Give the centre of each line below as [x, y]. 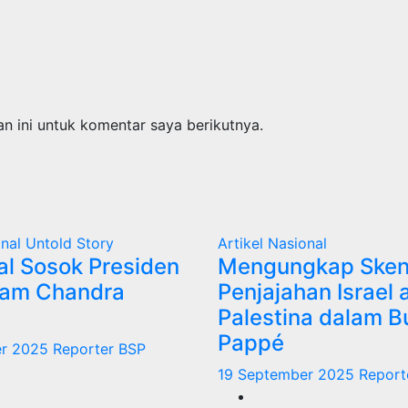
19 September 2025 [288, 374]
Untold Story [70, 243]
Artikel [243, 243]
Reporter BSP [99, 348]
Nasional [297, 243]
